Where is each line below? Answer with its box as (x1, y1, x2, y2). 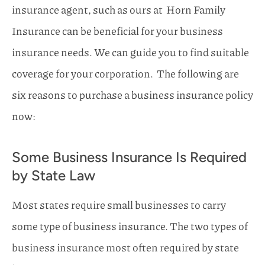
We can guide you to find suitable (94, 44, 249, 60)
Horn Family (163, 1, 225, 17)
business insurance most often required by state (12, 239, 239, 255)
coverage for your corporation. (12, 65, 155, 81)
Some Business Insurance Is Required (12, 148, 247, 166)
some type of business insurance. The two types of (12, 218, 248, 234)
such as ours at (93, 1, 163, 17)
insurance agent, (12, 1, 93, 17)
